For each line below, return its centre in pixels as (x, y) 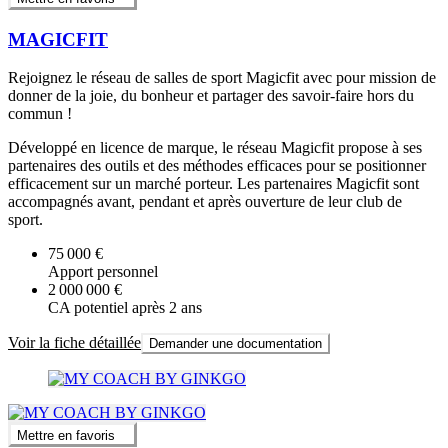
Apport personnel (103, 272)
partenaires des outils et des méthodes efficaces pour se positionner (217, 166)
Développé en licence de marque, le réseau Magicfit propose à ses (215, 148)
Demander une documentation (235, 344)
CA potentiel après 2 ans (125, 308)
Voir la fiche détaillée (74, 343)
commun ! (40, 114)
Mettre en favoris (66, 435)
